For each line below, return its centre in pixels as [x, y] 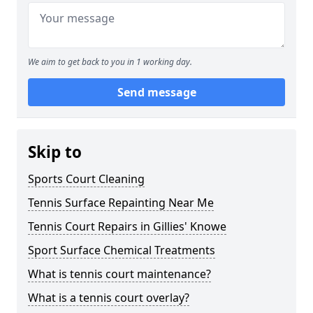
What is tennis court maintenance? [119, 274]
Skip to [55, 152]
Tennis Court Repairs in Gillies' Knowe [127, 226]
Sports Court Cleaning [86, 179]
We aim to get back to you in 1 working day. [110, 62]
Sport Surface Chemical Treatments [122, 250]
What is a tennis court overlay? [109, 298]
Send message [156, 92]
